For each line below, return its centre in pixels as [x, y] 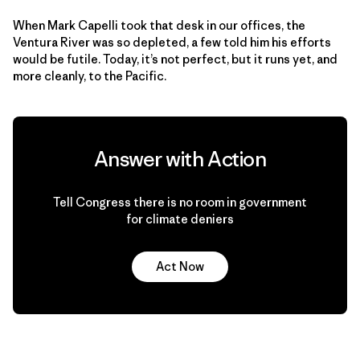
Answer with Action [180, 159]
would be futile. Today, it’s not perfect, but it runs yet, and [175, 59]
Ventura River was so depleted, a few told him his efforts [172, 42]
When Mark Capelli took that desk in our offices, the [159, 25]
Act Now [180, 266]
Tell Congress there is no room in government [180, 202]
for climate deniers [180, 219]
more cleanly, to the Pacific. [90, 76]
